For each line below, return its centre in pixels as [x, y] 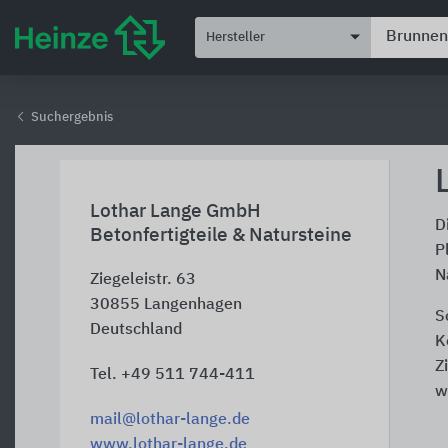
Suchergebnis [70, 117]
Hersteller [235, 37]
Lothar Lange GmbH [175, 211]
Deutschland [136, 330]
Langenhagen [193, 305]
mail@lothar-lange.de [170, 420]
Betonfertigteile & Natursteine [221, 235]
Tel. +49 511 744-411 [172, 375]
